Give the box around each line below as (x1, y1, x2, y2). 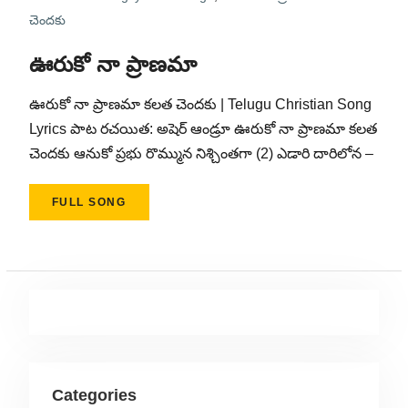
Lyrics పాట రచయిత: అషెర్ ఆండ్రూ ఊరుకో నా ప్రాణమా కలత (28, 121, 377, 137)
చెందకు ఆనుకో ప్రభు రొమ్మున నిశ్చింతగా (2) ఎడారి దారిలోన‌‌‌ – (28, 146, 373, 161)
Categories (51, 386, 137, 404)
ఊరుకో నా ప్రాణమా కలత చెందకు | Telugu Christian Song (28, 97, 372, 112)
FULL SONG (51, 196, 127, 209)
